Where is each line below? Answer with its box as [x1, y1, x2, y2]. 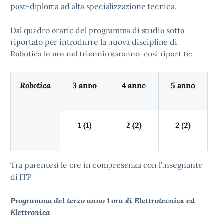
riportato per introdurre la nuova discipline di [10, 37, 177, 47]
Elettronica [10, 207, 50, 217]
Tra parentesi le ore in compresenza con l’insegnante [10, 160, 202, 170]
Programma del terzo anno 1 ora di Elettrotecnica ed [10, 196, 195, 205]
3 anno [73, 80, 97, 90]
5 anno [171, 80, 195, 90]
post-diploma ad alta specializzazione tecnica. [10, 1, 177, 11]
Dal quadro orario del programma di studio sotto [10, 25, 184, 35]
